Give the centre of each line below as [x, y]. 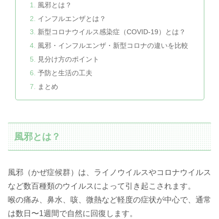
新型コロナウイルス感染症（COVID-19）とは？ [111, 32]
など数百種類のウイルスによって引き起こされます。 [102, 186]
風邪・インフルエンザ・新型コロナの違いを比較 [113, 46]
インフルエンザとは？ [72, 18]
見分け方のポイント [68, 59]
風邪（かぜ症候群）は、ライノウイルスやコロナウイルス [109, 173]
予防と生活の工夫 [65, 73]
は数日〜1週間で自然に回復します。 [73, 214]
